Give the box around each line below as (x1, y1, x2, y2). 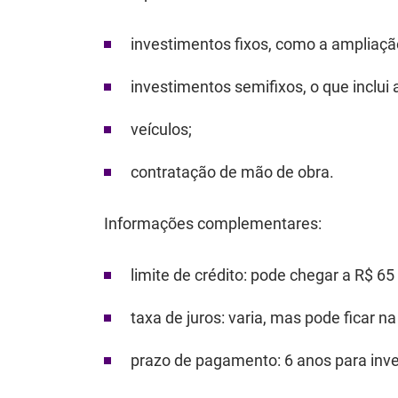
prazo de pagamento (131, 351, 277, 370)
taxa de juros (131, 308, 221, 327)
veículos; (131, 120, 192, 139)
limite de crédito (131, 266, 243, 284)
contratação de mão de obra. (131, 163, 334, 181)
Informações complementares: (104, 214, 322, 233)
